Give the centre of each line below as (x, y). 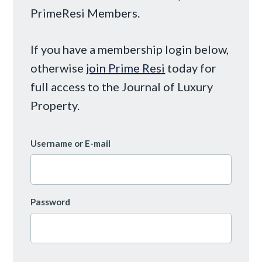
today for (191, 68)
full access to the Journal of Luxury (122, 86)
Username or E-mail (71, 143)
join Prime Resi (126, 68)
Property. (55, 105)
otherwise (58, 68)
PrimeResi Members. (85, 13)
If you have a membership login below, (130, 49)
